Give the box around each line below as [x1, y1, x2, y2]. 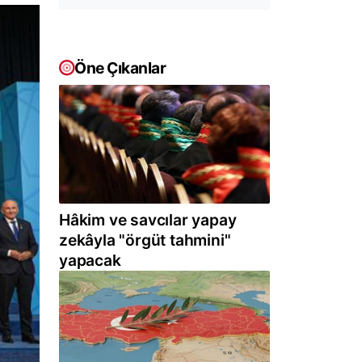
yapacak [59, 250, 121, 271]
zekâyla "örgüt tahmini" [59, 230, 231, 250]
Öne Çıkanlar [74, 58, 166, 78]
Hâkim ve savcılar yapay [59, 210, 237, 230]
